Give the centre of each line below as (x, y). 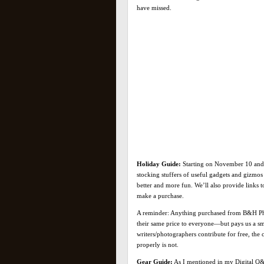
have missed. (154, 8)
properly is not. (158, 245)
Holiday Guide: (159, 164)
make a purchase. (160, 196)
